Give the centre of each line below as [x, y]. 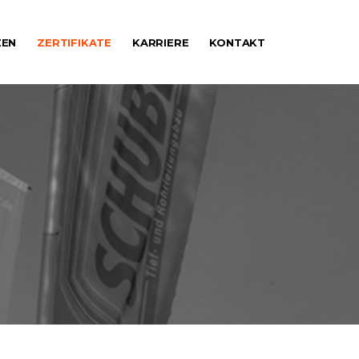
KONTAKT [237, 42]
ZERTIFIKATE [74, 42]
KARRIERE [160, 42]
